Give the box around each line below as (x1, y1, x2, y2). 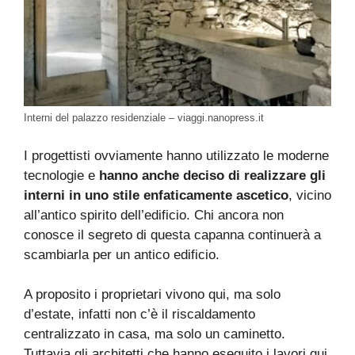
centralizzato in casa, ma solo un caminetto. (24, 326, 285, 342)
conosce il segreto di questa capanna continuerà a (24, 227, 321, 242)
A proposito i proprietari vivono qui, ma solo (24, 287, 281, 303)
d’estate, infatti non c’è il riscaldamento (24, 307, 255, 323)
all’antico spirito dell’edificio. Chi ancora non (24, 207, 284, 223)
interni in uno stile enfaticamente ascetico (24, 187, 288, 203)
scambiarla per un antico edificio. (24, 246, 219, 262)
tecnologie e (24, 167, 99, 183)
